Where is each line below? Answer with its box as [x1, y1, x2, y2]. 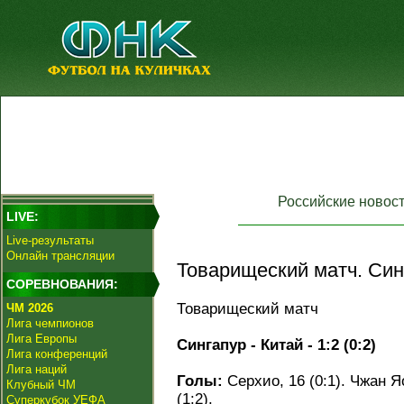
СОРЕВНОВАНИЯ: [6, 277, 118, 291]
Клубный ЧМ [6, 378, 76, 391]
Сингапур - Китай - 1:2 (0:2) [177, 336, 376, 353]
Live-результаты [6, 234, 94, 247]
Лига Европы [6, 332, 77, 345]
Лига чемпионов [6, 317, 94, 330]
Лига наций [6, 363, 67, 376]
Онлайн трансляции [6, 249, 115, 262]
